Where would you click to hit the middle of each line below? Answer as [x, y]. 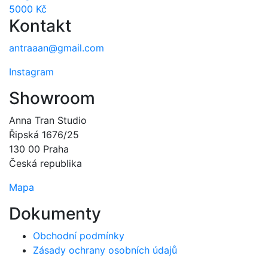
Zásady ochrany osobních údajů [105, 250]
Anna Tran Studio [48, 120]
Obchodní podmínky [79, 236]
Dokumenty [55, 214]
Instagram [31, 72]
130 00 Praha [39, 149]
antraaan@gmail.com [57, 48]
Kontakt [40, 26]
